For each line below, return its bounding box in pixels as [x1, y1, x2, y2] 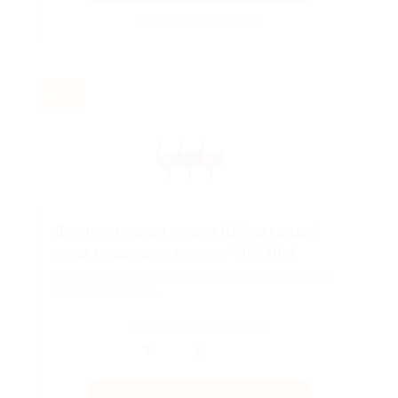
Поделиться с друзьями [130, 318, 269, 332]
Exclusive [36, 88, 84, 100]
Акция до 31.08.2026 [137, 14, 262, 28]
